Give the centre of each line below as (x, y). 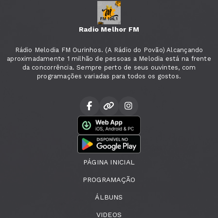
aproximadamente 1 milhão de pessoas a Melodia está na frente (109, 58)
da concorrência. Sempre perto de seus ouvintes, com (109, 67)
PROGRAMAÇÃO (109, 180)
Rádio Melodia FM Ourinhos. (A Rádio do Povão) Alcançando (109, 50)
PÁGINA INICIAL (109, 162)
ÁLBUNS (109, 197)
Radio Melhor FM (109, 29)
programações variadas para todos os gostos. (109, 76)
